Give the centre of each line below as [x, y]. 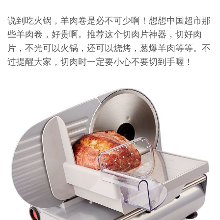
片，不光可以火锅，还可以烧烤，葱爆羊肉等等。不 [109, 48]
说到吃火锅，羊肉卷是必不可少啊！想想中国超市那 [109, 21]
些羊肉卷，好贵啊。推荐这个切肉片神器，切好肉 [105, 34]
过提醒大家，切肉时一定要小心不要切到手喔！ [100, 62]
